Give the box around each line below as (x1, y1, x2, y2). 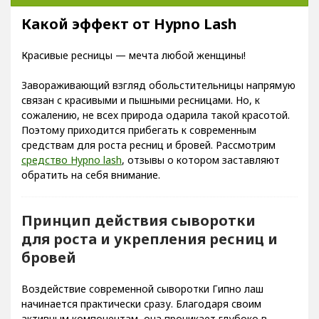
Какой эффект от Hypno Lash (21, 14, 237, 33)
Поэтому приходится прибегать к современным (21, 123, 256, 137)
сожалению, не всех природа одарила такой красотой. (21, 108, 290, 122)
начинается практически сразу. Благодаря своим (21, 297, 261, 310)
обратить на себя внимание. (21, 168, 160, 182)
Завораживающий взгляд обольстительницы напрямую (21, 78, 296, 92)
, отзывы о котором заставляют (122, 153, 280, 167)
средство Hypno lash (21, 153, 122, 167)
